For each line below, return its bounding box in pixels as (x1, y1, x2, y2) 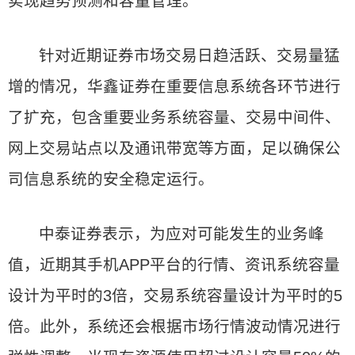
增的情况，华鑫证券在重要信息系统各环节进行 (8, 78, 341, 95)
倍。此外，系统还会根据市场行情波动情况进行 (8, 318, 341, 335)
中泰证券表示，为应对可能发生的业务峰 (39, 225, 325, 242)
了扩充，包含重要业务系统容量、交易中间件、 (8, 109, 341, 126)
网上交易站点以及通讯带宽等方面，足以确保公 (8, 139, 341, 157)
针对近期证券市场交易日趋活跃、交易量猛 (39, 47, 341, 64)
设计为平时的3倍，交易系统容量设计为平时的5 (8, 287, 342, 304)
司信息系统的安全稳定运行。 (8, 170, 214, 188)
